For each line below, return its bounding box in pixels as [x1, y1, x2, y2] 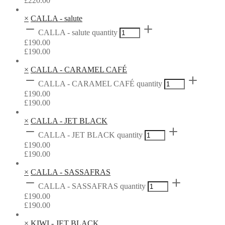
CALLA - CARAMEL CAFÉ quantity [38, 79, 162, 88]
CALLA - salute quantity [38, 28, 118, 37]
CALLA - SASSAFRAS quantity [38, 181, 146, 190]
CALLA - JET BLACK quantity [38, 130, 143, 139]
